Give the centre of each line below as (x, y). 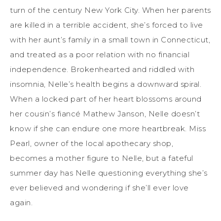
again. (21, 202)
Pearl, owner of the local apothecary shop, (92, 143)
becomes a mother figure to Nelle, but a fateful (102, 158)
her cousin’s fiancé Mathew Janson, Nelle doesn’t (105, 113)
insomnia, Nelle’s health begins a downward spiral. (106, 84)
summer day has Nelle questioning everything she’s (109, 173)
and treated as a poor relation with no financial (100, 54)
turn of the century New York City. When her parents (110, 10)
